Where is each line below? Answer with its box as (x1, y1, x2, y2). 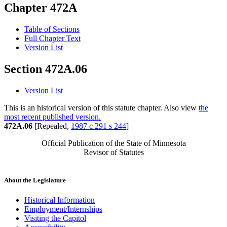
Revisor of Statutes (83, 148, 144, 157)
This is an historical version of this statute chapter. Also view (4, 103, 199, 112)
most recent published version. (4, 112, 101, 122)
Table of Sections (24, 25, 80, 34)
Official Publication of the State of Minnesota (41, 139, 186, 148)
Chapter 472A (4, 1, 77, 15)
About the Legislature (4, 176, 66, 184)
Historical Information (24, 196, 95, 205)
